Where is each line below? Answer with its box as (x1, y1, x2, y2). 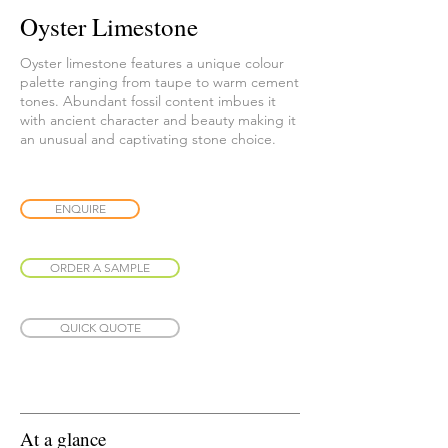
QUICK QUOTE (59, 320, 141, 336)
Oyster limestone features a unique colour (20, 54, 284, 73)
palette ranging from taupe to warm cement (20, 73, 299, 92)
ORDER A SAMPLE (50, 260, 150, 276)
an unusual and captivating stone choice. (20, 130, 276, 149)
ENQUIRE (54, 201, 106, 217)
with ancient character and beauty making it (20, 111, 296, 130)
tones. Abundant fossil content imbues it (20, 92, 276, 111)
